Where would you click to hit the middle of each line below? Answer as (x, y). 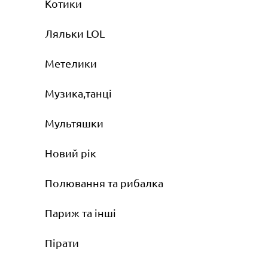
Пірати (62, 243)
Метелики (71, 63)
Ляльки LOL (75, 33)
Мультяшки (74, 123)
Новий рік (71, 153)
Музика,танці (78, 93)
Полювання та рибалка (104, 183)
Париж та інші (80, 213)
